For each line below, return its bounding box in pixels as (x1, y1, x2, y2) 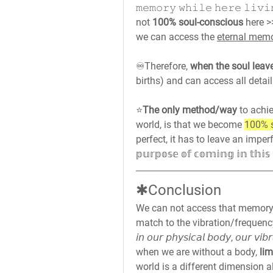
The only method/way (143, 104, 237, 116)
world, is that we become (136, 119, 244, 130)
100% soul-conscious (152, 16, 243, 28)
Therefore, (144, 60, 190, 72)
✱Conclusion (136, 182, 221, 199)
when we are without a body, (136, 246, 257, 258)
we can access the (136, 31, 217, 43)
